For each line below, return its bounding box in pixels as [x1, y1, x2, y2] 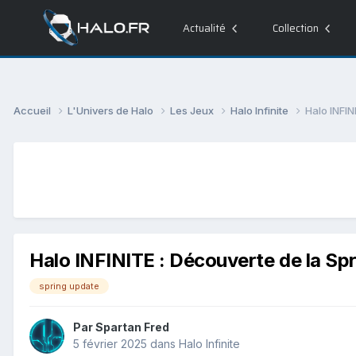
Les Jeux [170, 103, 216, 117]
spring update [39, 280, 99, 292]
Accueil [14, 103, 53, 117]
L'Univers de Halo [68, 103, 156, 117]
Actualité [182, 19, 226, 37]
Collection [272, 19, 319, 37]
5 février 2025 [73, 337, 147, 351]
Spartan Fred [95, 320, 169, 335]
